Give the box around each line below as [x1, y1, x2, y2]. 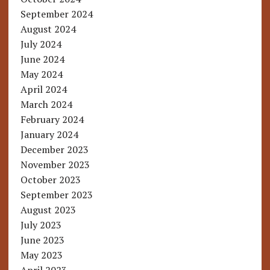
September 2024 [20, 7, 93, 21]
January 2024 [20, 128, 78, 142]
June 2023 [20, 233, 64, 247]
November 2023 [20, 158, 90, 172]
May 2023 [20, 248, 63, 262]
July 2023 [20, 218, 61, 232]
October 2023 [20, 173, 81, 187]
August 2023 [20, 203, 76, 217]
